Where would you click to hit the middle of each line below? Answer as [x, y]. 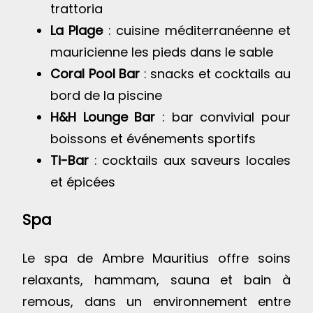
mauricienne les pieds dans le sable [162, 52]
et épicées [83, 182]
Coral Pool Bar [95, 73]
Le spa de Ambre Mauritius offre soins [156, 258]
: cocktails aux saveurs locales [190, 160]
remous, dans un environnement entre [156, 301]
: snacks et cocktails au [216, 73]
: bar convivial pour [223, 117]
